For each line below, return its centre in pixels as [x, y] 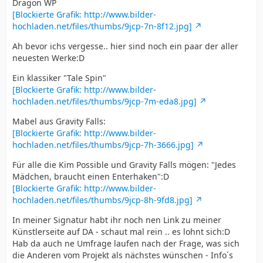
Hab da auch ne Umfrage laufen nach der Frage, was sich [126, 243]
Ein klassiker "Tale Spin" [59, 77]
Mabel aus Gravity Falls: [59, 121]
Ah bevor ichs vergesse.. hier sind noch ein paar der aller [125, 46]
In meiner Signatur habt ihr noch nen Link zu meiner [117, 220]
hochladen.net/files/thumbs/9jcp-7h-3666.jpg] [103, 144]
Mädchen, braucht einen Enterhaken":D [91, 176]
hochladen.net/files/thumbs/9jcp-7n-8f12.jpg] [102, 26]
